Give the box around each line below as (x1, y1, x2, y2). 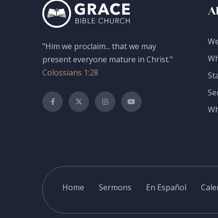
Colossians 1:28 (42, 67, 98, 78)
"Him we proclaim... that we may (42, 41, 156, 52)
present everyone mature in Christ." (42, 54, 173, 65)
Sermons (99, 182, 131, 193)
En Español (146, 182, 186, 193)
